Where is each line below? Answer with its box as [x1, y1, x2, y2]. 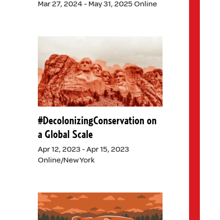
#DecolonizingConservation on [37, 115, 157, 126]
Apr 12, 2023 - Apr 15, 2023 [37, 144, 129, 154]
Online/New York [37, 155, 95, 165]
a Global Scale [37, 129, 93, 140]
